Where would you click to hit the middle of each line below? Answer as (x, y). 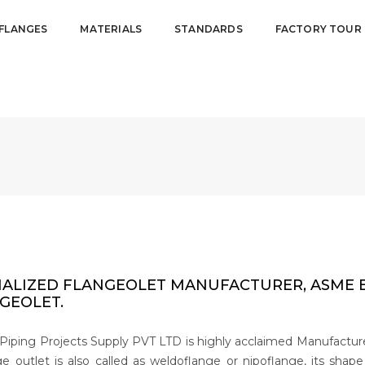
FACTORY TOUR (318, 29)
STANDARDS (209, 29)
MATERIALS (111, 29)
